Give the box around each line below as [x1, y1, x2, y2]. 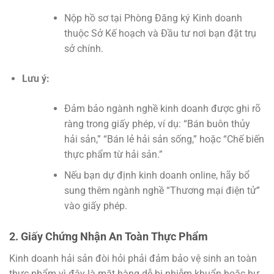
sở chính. [64, 42, 103, 54]
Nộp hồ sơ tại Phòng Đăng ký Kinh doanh [64, 12, 242, 24]
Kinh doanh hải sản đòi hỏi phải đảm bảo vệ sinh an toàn [9, 253, 257, 265]
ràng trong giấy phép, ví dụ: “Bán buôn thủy [64, 117, 250, 130]
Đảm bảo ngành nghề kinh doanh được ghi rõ [64, 102, 261, 114]
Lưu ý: [21, 72, 50, 84]
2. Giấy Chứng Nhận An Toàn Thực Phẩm [9, 230, 208, 243]
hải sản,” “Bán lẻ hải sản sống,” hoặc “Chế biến [64, 133, 264, 145]
